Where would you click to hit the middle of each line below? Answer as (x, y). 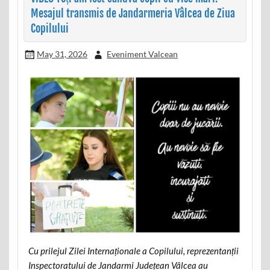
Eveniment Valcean (143, 54)
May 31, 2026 (62, 54)
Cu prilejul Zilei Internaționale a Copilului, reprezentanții (133, 250)
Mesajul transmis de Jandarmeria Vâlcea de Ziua (133, 13)
